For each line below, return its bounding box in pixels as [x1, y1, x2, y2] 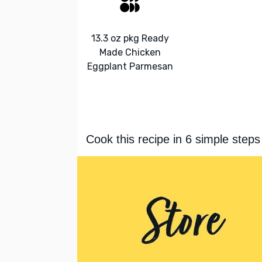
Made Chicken [99, 46, 161, 58]
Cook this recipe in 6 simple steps [86, 133, 260, 146]
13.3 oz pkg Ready [91, 32, 169, 44]
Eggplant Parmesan [87, 60, 173, 72]
